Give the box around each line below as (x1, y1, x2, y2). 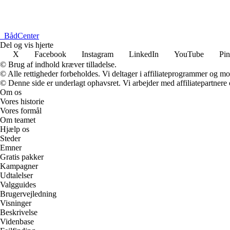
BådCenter (4, 31, 39, 40)
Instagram (82, 49, 113, 59)
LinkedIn (129, 49, 159, 59)
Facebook (34, 49, 66, 59)
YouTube (174, 49, 204, 59)
